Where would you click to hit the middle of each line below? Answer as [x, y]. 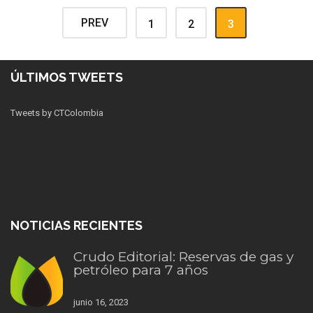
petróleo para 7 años [141, 270]
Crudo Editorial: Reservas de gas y [183, 257]
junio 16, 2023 [101, 303]
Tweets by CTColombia [57, 113]
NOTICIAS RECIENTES [77, 226]
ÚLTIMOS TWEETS [67, 78]
